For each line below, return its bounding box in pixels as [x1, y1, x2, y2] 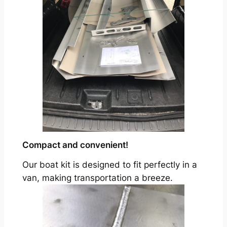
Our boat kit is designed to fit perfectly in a [22, 159, 197, 170]
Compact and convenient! [22, 139, 128, 150]
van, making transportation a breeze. [22, 172, 173, 183]
